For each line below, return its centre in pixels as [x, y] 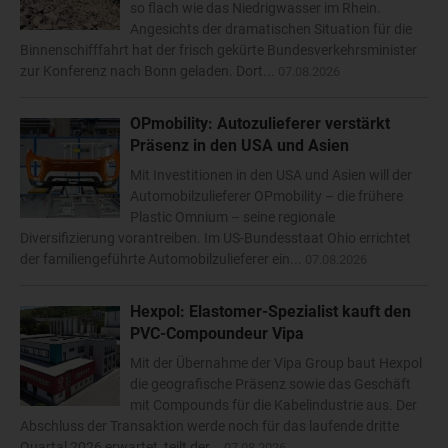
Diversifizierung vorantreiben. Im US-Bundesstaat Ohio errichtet [215, 238]
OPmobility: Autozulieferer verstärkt [260, 124]
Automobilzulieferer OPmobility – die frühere [266, 196]
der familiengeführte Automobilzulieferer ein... [162, 259]
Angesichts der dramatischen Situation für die [271, 29]
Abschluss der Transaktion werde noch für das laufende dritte [209, 426]
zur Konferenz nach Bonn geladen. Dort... [149, 71]
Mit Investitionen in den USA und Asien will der [271, 175]
